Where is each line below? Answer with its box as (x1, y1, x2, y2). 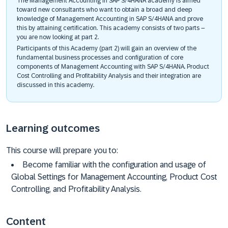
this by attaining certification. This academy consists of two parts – (17, 24, 205, 32)
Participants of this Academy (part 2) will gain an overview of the (17, 45, 196, 52)
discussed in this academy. (17, 81, 94, 89)
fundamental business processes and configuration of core (17, 54, 183, 61)
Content (6, 216, 46, 227)
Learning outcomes (6, 123, 100, 134)
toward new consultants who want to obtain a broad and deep (17, 6, 192, 13)
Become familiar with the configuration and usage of (22, 160, 206, 169)
